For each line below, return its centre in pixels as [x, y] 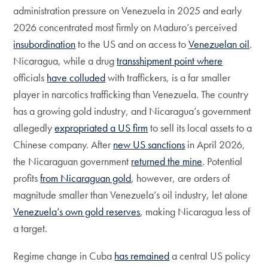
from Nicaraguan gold [86, 178]
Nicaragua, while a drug [65, 60]
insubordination [45, 44]
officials [30, 77]
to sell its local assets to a [200, 127]
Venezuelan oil [219, 44]
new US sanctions [149, 144]
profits [27, 178]
